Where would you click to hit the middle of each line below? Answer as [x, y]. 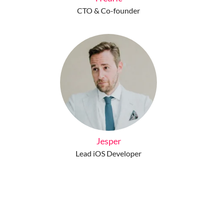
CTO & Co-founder [108, 10]
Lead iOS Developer [108, 153]
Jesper [108, 141]
